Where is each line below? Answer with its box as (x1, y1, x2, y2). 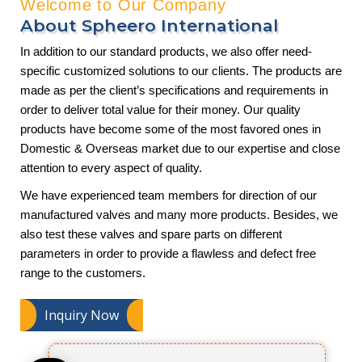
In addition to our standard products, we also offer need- (20, 44, 312, 58)
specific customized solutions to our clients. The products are (20, 64, 342, 78)
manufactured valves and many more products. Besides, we (20, 208, 338, 221)
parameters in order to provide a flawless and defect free (20, 246, 316, 260)
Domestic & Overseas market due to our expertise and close (20, 141, 340, 155)
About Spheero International (20, 15, 278, 36)
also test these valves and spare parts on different (20, 227, 282, 241)
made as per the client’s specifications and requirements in (20, 83, 328, 97)
